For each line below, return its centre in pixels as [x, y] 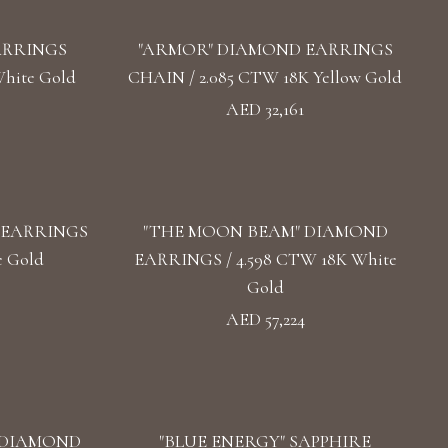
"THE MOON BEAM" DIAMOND [265, 231]
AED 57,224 [265, 319]
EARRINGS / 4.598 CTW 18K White [265, 259]
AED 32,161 [265, 109]
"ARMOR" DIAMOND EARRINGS [265, 49]
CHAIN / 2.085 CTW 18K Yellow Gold [265, 77]
